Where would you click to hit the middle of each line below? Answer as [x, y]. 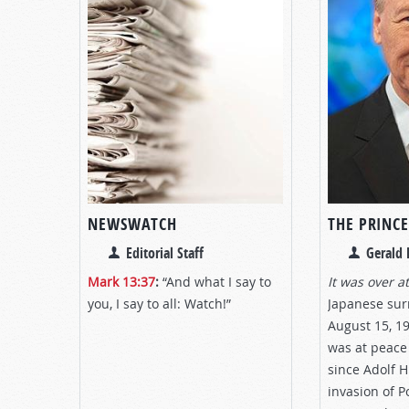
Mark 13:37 [121, 281]
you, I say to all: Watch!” [159, 303]
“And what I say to [215, 281]
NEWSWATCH [133, 224]
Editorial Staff [165, 252]
